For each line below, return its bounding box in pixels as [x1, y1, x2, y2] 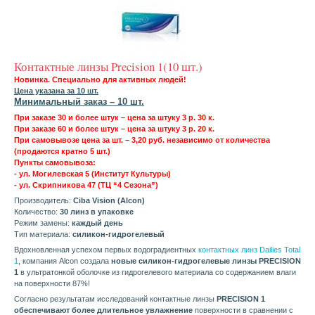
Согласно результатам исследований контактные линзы [14, 295, 217, 304]
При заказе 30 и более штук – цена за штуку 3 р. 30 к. [14, 113, 214, 122]
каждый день [72, 219, 123, 228]
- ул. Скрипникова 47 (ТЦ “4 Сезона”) [14, 181, 158, 190]
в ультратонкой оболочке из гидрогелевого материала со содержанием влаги [18, 268, 296, 277]
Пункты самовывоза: [14, 158, 96, 167]
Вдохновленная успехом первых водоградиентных [14, 245, 198, 255]
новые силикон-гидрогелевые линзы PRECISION [111, 257, 301, 266]
